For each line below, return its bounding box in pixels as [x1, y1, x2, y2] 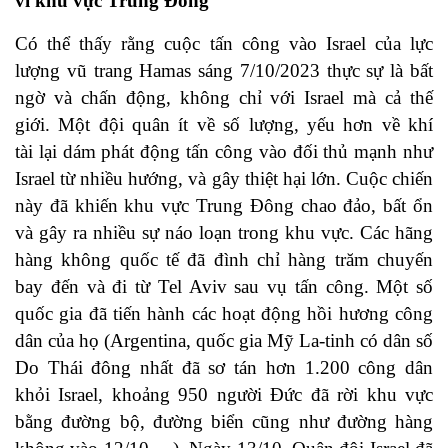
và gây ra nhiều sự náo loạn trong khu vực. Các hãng [15, 222, 433, 244]
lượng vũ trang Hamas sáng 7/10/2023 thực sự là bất [15, 60, 433, 82]
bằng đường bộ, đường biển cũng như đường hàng [15, 411, 433, 433]
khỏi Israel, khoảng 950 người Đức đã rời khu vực [15, 384, 433, 406]
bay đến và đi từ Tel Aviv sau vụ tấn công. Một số [15, 276, 433, 298]
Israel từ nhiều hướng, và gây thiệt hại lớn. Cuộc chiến [15, 168, 433, 190]
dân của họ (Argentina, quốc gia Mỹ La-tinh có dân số [15, 330, 433, 352]
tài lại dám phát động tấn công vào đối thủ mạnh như [15, 141, 433, 163]
